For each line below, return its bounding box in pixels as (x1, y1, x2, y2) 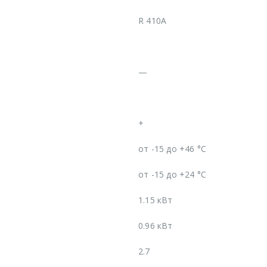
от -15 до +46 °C (138, 142, 207, 154)
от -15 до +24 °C (138, 168, 207, 180)
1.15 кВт (138, 194, 173, 206)
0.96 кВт (138, 219, 173, 231)
